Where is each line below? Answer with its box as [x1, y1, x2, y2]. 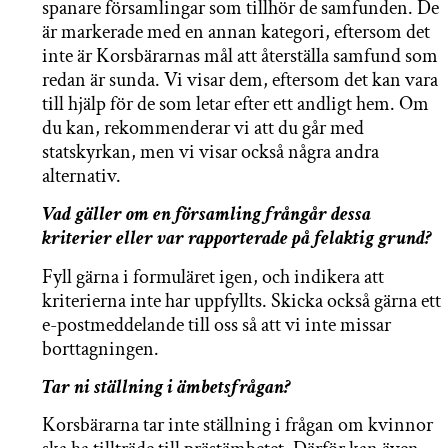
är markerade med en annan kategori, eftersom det [42, 18, 430, 45]
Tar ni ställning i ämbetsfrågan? [42, 373, 291, 400]
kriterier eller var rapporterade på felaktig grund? [42, 225, 432, 252]
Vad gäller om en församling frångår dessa [42, 201, 371, 228]
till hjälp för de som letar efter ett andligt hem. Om [42, 90, 429, 117]
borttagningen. [42, 335, 159, 362]
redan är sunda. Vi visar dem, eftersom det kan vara [42, 66, 438, 93]
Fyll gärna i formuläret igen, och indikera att [42, 263, 384, 290]
